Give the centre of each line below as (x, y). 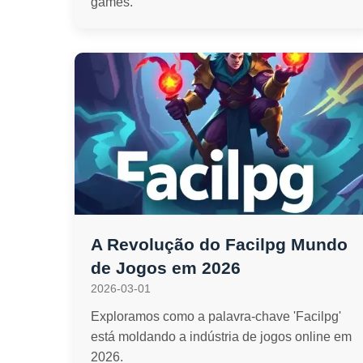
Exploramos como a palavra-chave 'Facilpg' (216, 316)
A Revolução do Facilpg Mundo (219, 244)
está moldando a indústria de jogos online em (221, 337)
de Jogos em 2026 (166, 268)
